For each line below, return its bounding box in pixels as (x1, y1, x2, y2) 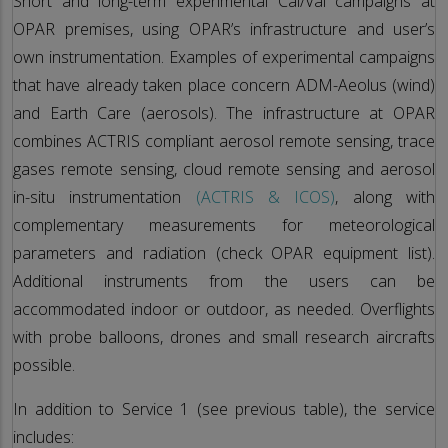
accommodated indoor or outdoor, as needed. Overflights (13, 297, 435, 320)
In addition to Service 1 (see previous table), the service (13, 397, 435, 420)
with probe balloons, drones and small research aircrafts (13, 325, 435, 348)
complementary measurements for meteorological (13, 213, 435, 236)
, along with (335, 185, 436, 208)
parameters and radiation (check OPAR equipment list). (13, 241, 435, 264)
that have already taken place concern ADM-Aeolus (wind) (13, 73, 435, 96)
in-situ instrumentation (13, 185, 196, 208)
